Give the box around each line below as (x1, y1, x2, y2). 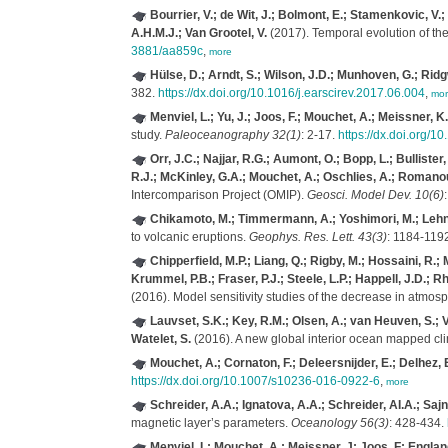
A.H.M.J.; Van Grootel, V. (130, 26, 267, 40)
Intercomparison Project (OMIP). (130, 188, 307, 202)
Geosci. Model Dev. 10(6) (306, 188, 444, 202)
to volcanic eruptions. (130, 230, 249, 244)
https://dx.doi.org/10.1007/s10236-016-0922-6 (130, 374, 380, 388)
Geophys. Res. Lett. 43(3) (248, 230, 387, 244)
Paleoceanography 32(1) (164, 128, 301, 142)
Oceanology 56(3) (290, 416, 389, 430)
